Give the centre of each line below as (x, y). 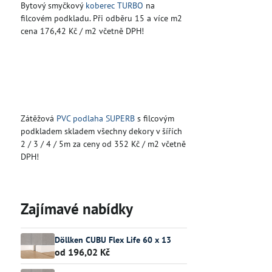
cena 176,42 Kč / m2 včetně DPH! (82, 31)
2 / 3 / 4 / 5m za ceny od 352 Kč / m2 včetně (103, 144)
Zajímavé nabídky (76, 209)
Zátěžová (38, 118)
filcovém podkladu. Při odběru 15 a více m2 (101, 18)
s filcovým (154, 118)
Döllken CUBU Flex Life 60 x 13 (113, 240)
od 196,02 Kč (82, 252)
